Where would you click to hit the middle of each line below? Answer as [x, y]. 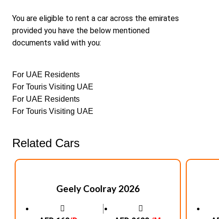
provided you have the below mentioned [81, 31]
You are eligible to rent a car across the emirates [96, 19]
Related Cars [46, 143]
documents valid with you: [57, 43]
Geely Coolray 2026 [98, 189]
